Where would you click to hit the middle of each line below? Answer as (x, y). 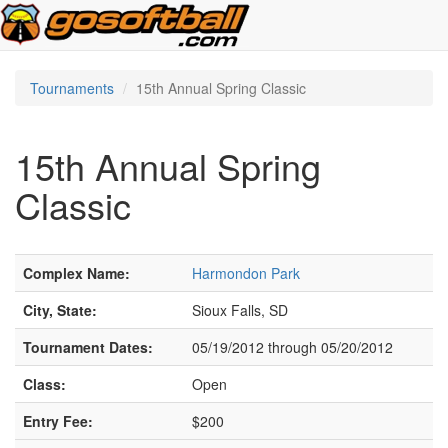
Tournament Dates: (88, 347)
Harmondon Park (246, 273)
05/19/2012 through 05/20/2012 (292, 347)
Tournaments (72, 88)
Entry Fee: (58, 421)
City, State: (60, 310)
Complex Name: (76, 273)
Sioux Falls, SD (240, 310)
